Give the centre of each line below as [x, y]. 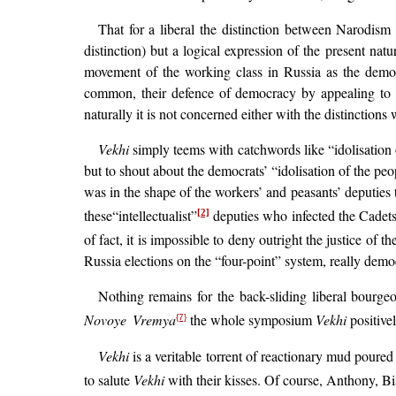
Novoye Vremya [129, 320]
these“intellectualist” [140, 216]
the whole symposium [251, 320]
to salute [108, 380]
